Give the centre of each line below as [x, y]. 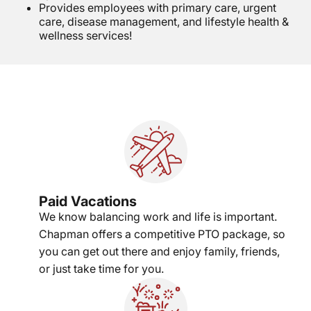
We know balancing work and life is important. [158, 217]
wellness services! [85, 36]
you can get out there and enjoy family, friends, [159, 252]
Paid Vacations [88, 202]
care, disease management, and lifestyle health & [164, 22]
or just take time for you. [101, 269]
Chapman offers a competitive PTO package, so [162, 234]
